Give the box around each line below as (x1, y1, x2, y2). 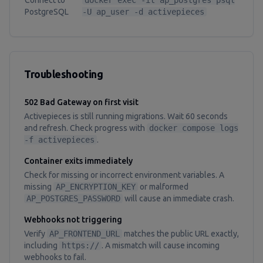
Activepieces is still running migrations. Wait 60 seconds (24, 112, 228, 121)
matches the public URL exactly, (122, 229, 239, 238)
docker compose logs (149, 123, 238, 133)
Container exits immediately (24, 156, 133, 166)
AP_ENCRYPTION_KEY (56, 182, 136, 191)
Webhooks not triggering (24, 215, 122, 224)
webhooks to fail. (24, 252, 86, 262)
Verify (24, 229, 47, 238)
